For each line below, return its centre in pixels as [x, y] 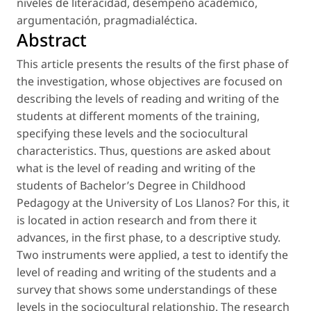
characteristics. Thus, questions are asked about [144, 150]
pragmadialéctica [149, 20]
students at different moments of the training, [138, 116]
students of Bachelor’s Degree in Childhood [131, 185]
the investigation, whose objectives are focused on [150, 81]
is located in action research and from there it [137, 220]
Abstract [52, 39]
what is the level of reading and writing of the [136, 168]
